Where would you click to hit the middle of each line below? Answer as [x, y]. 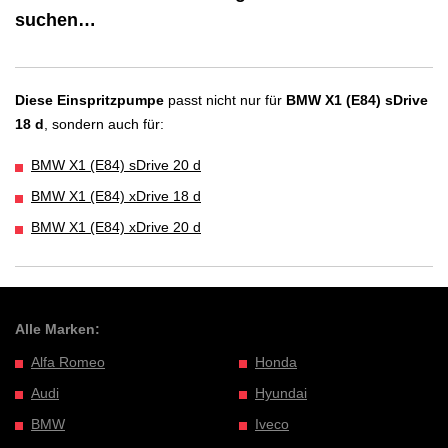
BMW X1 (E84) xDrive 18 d [116, 196]
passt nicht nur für [225, 99]
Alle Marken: [57, 329]
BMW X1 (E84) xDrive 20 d [116, 227]
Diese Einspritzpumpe [89, 99]
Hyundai [281, 392]
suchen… [55, 19]
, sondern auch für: [104, 123]
